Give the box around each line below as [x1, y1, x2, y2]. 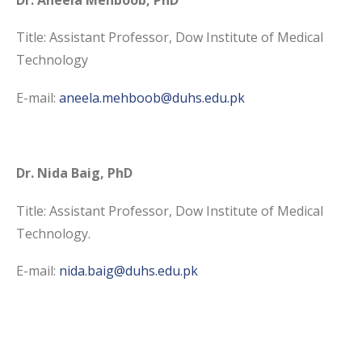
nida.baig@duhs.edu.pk [59, 262, 198, 280]
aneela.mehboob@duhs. [59, 88, 204, 107]
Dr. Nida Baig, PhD [16, 164, 133, 183]
